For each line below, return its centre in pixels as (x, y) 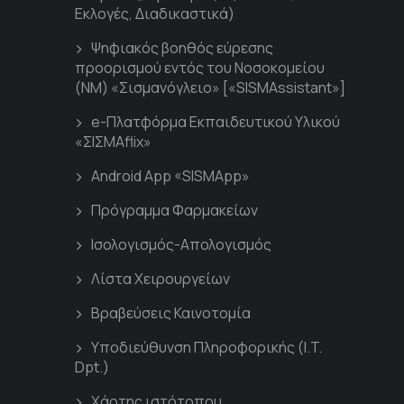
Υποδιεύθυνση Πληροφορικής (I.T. (207, 347)
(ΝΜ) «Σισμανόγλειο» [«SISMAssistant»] (210, 87)
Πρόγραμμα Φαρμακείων (174, 210)
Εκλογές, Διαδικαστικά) (155, 14)
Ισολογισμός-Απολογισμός (181, 244)
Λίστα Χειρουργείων (161, 279)
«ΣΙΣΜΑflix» (113, 142)
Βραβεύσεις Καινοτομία (171, 313)
